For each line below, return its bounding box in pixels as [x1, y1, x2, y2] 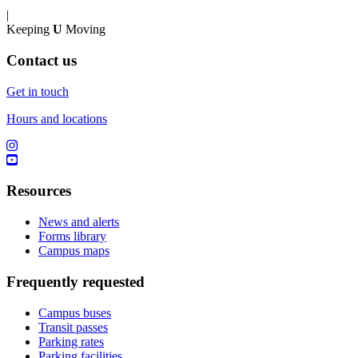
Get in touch [6, 84, 69, 98]
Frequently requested [6, 272, 145, 290]
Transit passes [38, 320, 108, 334]
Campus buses [38, 305, 111, 320]
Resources [6, 182, 71, 200]
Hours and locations [6, 111, 107, 125]
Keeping [6, 22, 53, 37]
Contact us [6, 52, 77, 69]
